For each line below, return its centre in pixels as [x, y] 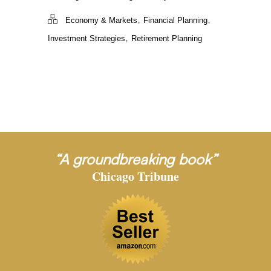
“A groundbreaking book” [135, 159]
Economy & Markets [101, 21]
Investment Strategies [87, 39]
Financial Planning [175, 21]
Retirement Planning [167, 39]
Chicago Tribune [135, 177]
